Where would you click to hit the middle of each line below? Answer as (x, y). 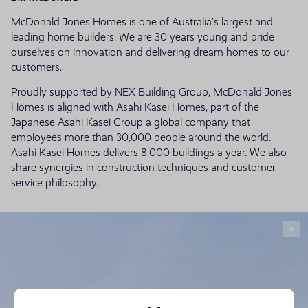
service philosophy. (55, 183)
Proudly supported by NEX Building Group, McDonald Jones (152, 92)
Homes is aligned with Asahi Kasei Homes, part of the (135, 107)
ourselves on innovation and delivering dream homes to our (150, 52)
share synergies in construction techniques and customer (143, 167)
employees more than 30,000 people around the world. (141, 137)
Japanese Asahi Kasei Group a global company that (131, 122)
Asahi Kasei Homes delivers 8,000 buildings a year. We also (149, 152)
